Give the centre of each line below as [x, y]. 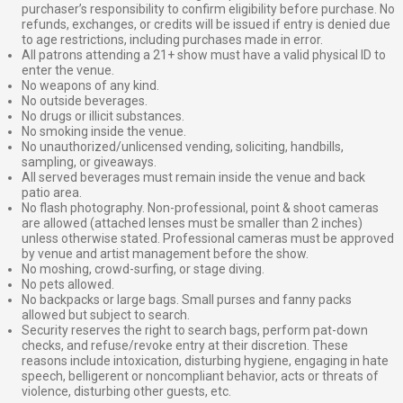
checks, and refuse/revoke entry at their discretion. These [185, 346]
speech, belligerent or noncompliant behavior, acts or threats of [200, 376]
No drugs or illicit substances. [103, 116]
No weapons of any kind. [90, 86]
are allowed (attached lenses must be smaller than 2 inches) [192, 224]
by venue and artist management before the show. [165, 254]
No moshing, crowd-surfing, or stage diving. [143, 269]
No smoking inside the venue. [104, 132]
